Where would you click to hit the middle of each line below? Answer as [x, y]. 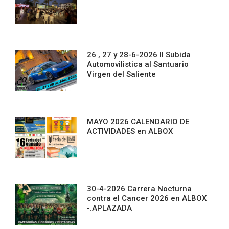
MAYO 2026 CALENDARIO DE [138, 121]
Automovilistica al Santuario [138, 64]
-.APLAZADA [109, 208]
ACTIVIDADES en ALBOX [130, 131]
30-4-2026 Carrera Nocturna [139, 188]
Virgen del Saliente [121, 74]
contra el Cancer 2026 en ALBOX [147, 198]
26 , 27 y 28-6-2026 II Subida [139, 54]
